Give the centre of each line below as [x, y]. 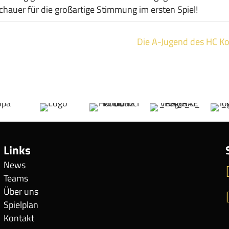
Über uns [21, 191]
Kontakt [19, 218]
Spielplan [21, 205]
